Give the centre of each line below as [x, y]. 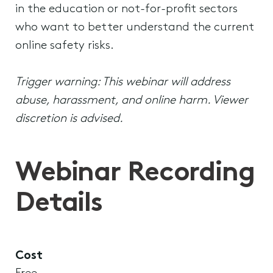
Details [59, 204]
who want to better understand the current [135, 27]
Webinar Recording [135, 173]
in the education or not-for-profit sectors [126, 9]
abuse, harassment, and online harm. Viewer [132, 101]
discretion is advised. [69, 119]
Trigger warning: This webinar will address [123, 82]
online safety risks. [65, 46]
